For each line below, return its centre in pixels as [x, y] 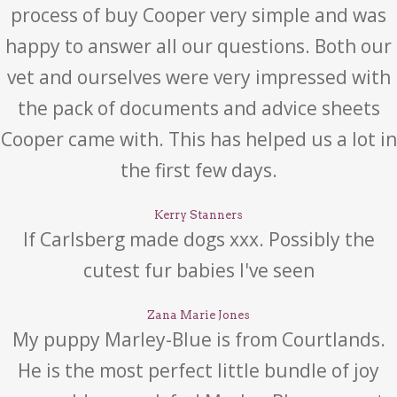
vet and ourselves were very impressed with [198, 77]
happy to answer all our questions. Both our [198, 46]
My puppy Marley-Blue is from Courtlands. [198, 339]
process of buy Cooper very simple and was [198, 15]
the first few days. [198, 170]
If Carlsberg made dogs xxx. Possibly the [198, 239]
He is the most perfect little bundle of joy [198, 370]
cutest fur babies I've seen [198, 270]
